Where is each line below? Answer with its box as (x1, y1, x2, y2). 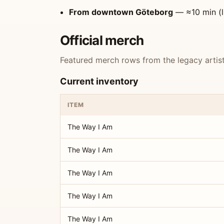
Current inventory (60, 76, 138, 86)
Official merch (60, 32, 144, 48)
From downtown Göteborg (69, 7, 173, 17)
